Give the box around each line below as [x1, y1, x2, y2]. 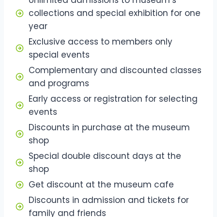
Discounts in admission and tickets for [29, 194, 189, 206]
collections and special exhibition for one [29, 7, 201, 19]
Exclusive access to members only [29, 35, 172, 47]
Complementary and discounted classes [29, 64, 201, 76]
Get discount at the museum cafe [29, 178, 174, 190]
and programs [29, 77, 89, 89]
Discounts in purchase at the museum [29, 121, 190, 133]
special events [29, 48, 90, 61]
